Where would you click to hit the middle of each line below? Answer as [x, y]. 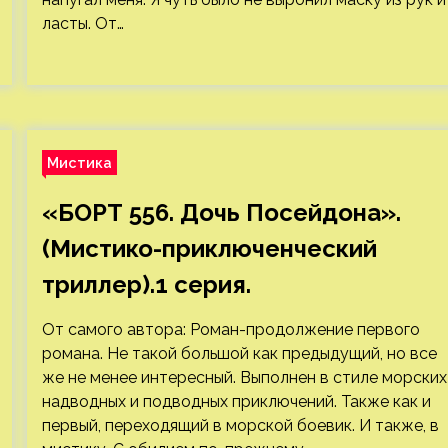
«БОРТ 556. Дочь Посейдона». [221, 212]
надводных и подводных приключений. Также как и [236, 401]
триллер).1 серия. [146, 284]
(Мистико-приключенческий [209, 248]
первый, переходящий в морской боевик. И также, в [240, 425]
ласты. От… [82, 23]
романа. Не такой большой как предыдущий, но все [239, 353]
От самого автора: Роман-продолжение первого [230, 329]
